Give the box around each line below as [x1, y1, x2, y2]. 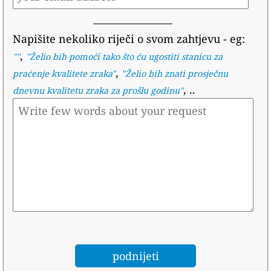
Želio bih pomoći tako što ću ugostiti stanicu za [29, 50, 223, 62]
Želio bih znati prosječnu [125, 67, 228, 79]
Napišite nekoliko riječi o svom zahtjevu [12, 31, 220, 46]
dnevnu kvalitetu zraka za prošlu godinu [12, 84, 180, 96]
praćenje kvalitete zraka [12, 67, 112, 79]
